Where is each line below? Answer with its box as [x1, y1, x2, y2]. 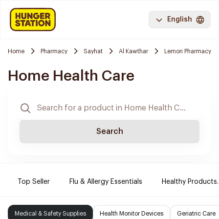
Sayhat [84, 48, 103, 54]
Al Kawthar [119, 48, 148, 54]
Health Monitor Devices [100, 211, 163, 217]
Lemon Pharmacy [164, 48, 211, 54]
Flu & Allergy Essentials [69, 178, 142, 185]
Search [96, 128, 123, 135]
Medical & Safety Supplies [15, 211, 86, 217]
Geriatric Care [177, 211, 216, 217]
